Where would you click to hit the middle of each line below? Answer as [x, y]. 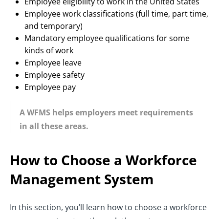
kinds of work [49, 51]
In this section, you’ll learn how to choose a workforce [108, 208]
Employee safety [55, 75]
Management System [82, 179]
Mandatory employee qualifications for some [107, 38]
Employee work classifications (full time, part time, [116, 14]
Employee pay [50, 87]
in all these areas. [54, 126]
